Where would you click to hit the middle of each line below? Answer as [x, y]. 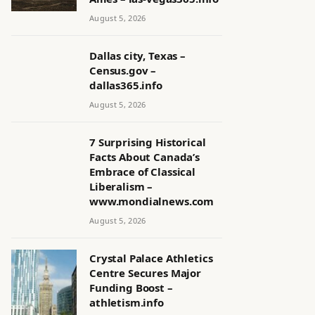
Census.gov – [123, 70]
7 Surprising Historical [148, 142]
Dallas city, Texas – [137, 56]
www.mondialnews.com [152, 201]
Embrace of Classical [142, 172]
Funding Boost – [131, 288]
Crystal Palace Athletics [151, 258]
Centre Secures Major [146, 273]
